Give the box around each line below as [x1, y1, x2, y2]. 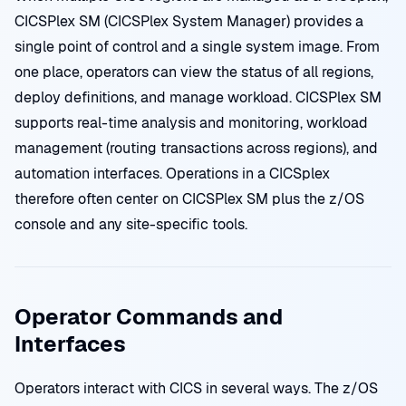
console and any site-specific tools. [14, 215, 247, 234]
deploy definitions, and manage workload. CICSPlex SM [14, 88, 382, 107]
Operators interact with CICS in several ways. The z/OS [14, 379, 378, 398]
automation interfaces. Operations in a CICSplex [14, 164, 330, 183]
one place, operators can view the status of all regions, [14, 63, 373, 82]
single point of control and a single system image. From [14, 37, 380, 56]
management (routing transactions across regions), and [14, 139, 378, 158]
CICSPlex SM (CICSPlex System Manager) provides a [14, 12, 363, 31]
